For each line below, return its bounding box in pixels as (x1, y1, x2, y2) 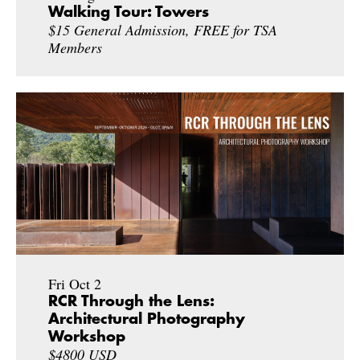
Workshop (48, 329, 125, 345)
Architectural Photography (48, 312, 245, 327)
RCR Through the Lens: (48, 294, 214, 309)
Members (48, 38, 102, 57)
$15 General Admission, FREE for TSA (48, 20, 277, 39)
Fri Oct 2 (48, 274, 101, 294)
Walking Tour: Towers (48, 5, 209, 19)
